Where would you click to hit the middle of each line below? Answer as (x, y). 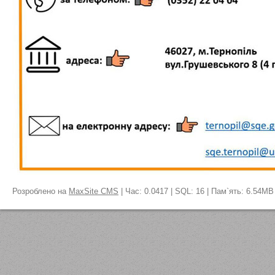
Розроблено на (41, 191)
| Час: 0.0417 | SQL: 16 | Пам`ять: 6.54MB (196, 191)
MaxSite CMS (94, 191)
